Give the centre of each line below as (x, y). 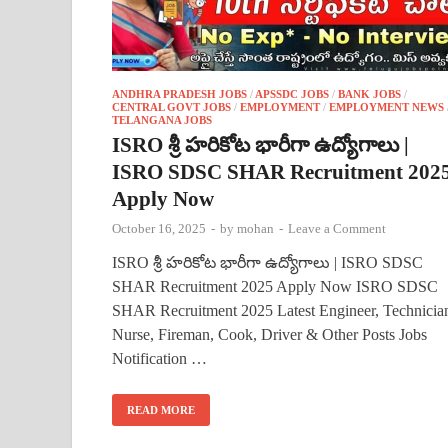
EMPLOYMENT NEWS (386, 106)
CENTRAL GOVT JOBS (171, 106)
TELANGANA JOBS (162, 119)
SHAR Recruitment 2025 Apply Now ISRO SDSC (275, 286)
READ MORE (161, 409)
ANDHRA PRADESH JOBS (179, 93)
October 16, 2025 (159, 228)
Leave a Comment (337, 228)
